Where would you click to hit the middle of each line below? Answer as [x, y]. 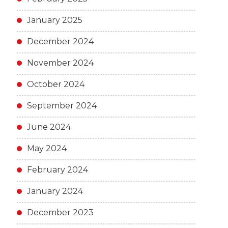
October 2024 [55, 84]
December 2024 [60, 41]
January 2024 [55, 191]
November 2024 [60, 63]
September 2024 [62, 106]
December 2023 [60, 212]
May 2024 [47, 148]
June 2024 [49, 127]
